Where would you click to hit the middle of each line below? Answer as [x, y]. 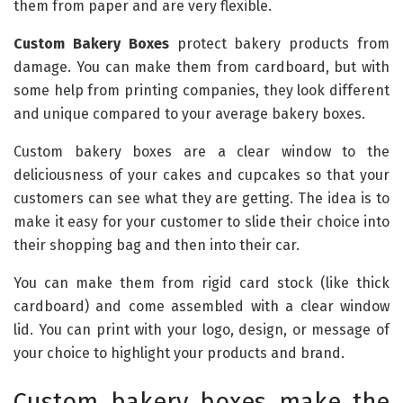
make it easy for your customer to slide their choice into [201, 222]
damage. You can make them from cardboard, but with [201, 67]
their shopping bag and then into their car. [157, 246]
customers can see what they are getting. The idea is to [201, 199]
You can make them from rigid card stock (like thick [201, 283]
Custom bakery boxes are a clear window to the [201, 152]
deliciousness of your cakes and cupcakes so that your [201, 175]
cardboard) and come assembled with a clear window [201, 307]
